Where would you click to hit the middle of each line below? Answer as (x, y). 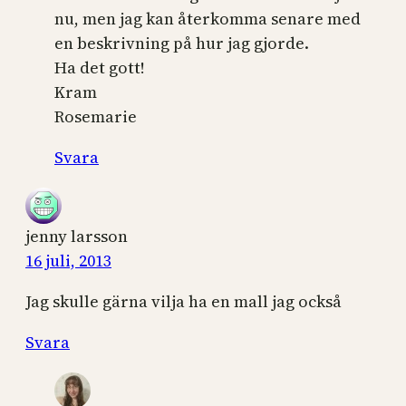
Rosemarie (96, 116)
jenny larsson (77, 236)
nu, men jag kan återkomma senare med (208, 18)
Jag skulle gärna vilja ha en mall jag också (184, 301)
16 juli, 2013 (68, 260)
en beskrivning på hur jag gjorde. (182, 43)
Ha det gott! (100, 67)
